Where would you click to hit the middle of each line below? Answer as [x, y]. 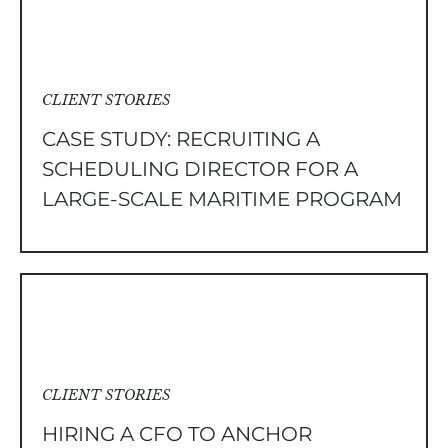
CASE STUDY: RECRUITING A [181, 139]
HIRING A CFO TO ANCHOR [177, 434]
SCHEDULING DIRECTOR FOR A [200, 169]
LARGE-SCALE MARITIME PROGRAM [222, 199]
